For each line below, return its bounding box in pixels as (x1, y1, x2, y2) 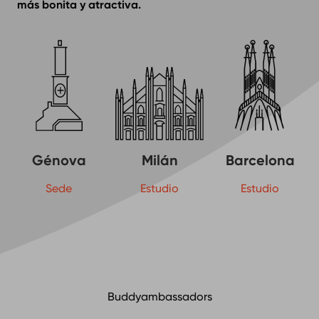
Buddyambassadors (107, 289, 212, 303)
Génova (31, 151, 86, 169)
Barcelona (225, 151, 295, 169)
